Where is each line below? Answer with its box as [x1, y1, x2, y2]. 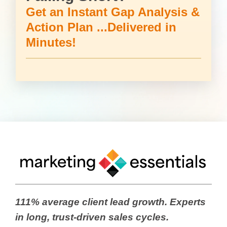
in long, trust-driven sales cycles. [15, 212, 169, 223]
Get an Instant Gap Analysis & [25, 5, 200, 19]
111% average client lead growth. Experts [15, 197, 206, 208]
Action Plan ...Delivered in [25, 20, 176, 34]
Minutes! [25, 35, 76, 49]
